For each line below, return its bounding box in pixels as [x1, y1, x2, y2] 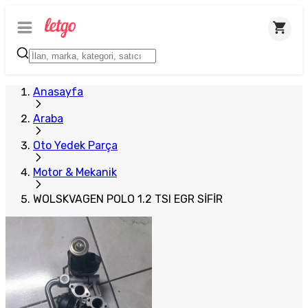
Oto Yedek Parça [33, 139, 118, 152]
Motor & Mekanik [33, 166, 117, 179]
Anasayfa [33, 85, 83, 98]
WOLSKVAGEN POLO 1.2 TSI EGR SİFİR [33, 192, 223, 206]
